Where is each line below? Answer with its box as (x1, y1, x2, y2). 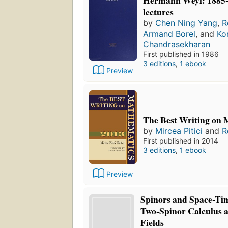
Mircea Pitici (155, 125, 203, 136)
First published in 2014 (143, 136, 218, 145)
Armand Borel (143, 28, 195, 39)
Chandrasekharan (143, 39, 210, 49)
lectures (143, 5, 174, 18)
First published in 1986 (143, 49, 219, 59)
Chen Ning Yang (155, 17, 217, 28)
